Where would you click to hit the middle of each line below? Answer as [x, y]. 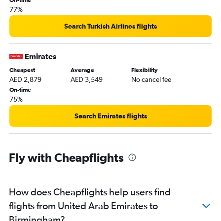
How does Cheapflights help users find [90, 191]
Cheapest [22, 70]
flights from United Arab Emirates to [83, 205]
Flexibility [145, 70]
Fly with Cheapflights [66, 157]
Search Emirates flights [110, 116]
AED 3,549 [86, 79]
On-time [20, 90]
